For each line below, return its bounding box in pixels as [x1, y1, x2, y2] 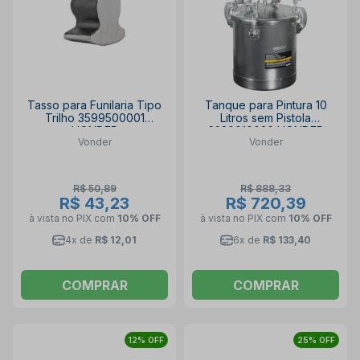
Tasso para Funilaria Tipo [27, 97, 162, 112]
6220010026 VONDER [207, 123, 324, 137]
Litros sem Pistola [220, 110, 311, 125]
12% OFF [129, 334, 164, 345]
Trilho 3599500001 [44, 110, 145, 125]
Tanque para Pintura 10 [204, 97, 327, 112]
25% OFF [297, 334, 335, 345]
